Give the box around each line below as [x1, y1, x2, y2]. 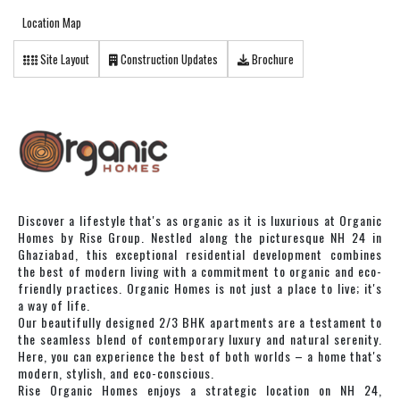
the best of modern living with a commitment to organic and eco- [18, 262, 382, 281]
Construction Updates [118, 50, 218, 68]
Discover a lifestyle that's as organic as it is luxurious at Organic [18, 211, 382, 230]
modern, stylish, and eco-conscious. [18, 363, 214, 383]
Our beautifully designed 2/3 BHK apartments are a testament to [18, 312, 382, 332]
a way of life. [18, 296, 90, 315]
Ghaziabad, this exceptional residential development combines [18, 245, 382, 264]
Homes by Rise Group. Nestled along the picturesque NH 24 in [18, 228, 382, 247]
